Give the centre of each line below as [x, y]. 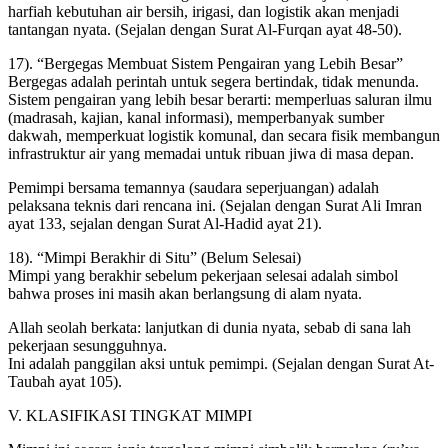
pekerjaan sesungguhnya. [87, 345]
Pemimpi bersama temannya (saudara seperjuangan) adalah [193, 187]
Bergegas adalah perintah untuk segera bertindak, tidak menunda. [213, 81]
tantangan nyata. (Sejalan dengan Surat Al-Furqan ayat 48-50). [205, 29]
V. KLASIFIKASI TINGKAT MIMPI [130, 415]
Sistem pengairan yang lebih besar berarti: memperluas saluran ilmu [220, 99]
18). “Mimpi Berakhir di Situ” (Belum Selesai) [154, 257]
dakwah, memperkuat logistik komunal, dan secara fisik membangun [224, 135]
